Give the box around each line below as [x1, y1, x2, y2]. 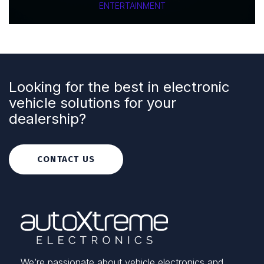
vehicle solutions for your [9, 94, 176, 111]
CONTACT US [37, 154, 95, 164]
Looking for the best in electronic [9, 78, 230, 95]
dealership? [9, 110, 86, 127]
